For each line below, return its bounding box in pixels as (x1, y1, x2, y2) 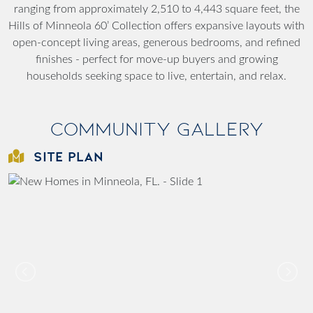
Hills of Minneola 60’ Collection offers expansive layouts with (8, 20, 305, 31)
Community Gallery (50, 117, 263, 140)
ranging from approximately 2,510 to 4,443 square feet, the (13, 3, 300, 15)
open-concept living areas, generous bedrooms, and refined (13, 36, 300, 48)
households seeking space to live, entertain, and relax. (27, 70, 286, 82)
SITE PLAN (34, 147, 103, 165)
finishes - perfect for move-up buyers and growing (35, 53, 278, 65)
